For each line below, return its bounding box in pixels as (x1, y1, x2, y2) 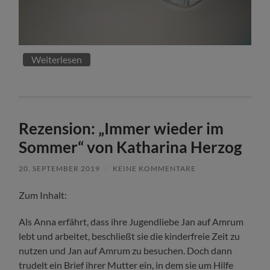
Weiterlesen (31, 53, 83, 65)
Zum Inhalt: (19, 189, 67, 201)
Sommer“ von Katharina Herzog (19, 137, 242, 157)
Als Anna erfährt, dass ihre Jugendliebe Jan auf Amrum (19, 215, 244, 227)
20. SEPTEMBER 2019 (19, 163, 101, 173)
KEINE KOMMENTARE (113, 163, 196, 173)
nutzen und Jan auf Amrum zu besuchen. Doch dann (19, 244, 233, 256)
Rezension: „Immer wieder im (19, 118, 224, 138)
